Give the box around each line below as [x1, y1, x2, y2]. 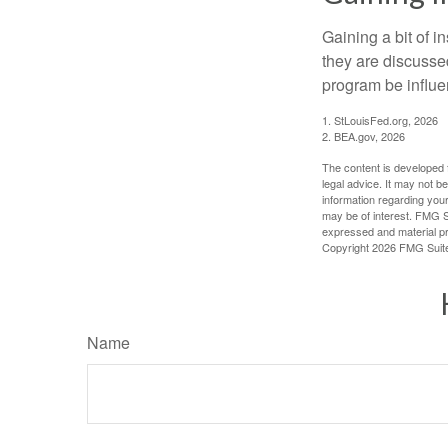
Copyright [322, 238, 372, 255]
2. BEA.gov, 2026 [322, 127, 405, 144]
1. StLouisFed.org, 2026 [322, 111, 438, 128]
